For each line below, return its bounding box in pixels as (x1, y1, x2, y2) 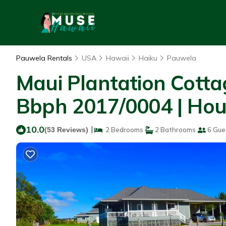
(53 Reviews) (44, 126, 88, 134)
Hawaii (106, 53, 129, 63)
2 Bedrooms (102, 126, 143, 134)
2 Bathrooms (153, 126, 196, 134)
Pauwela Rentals (16, 53, 74, 63)
